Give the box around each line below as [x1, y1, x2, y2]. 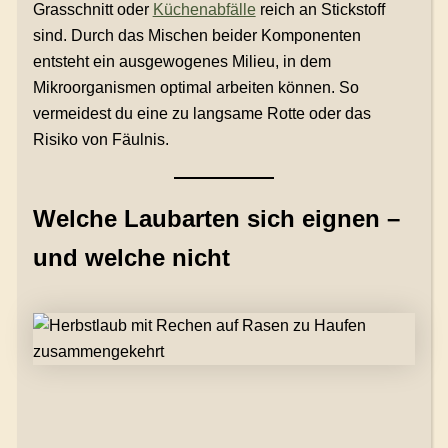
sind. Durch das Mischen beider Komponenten [32, 27, 361, 45]
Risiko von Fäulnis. [32, 131, 169, 149]
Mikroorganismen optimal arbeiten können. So [32, 79, 359, 97]
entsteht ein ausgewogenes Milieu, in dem [32, 53, 331, 71]
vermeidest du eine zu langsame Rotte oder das [32, 105, 371, 123]
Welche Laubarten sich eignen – [32, 205, 400, 233]
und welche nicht [32, 244, 230, 272]
